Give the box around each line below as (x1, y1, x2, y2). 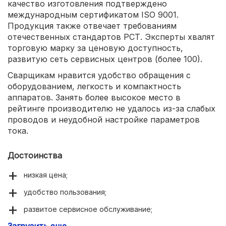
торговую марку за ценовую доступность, (8, 42, 183, 53)
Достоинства (8, 150, 62, 160)
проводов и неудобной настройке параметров (8, 114, 200, 125)
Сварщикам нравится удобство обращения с (8, 70, 191, 80)
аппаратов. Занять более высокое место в (8, 92, 181, 102)
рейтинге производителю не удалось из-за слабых (8, 103, 215, 114)
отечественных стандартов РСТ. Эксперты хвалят (8, 31, 215, 42)
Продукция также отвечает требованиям (8, 20, 177, 31)
